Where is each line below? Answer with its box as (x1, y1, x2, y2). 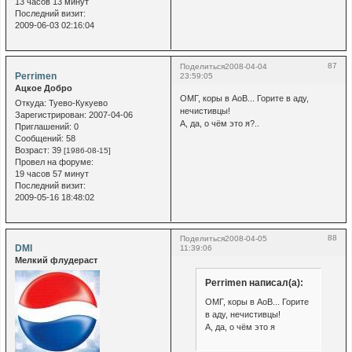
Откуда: (14, 98, 46, 108)
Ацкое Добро (14, 82, 72, 93)
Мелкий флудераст (14, 255, 97, 266)
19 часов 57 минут (14, 169, 89, 179)
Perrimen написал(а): (204, 277, 303, 289)
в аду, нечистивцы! (204, 309, 280, 319)
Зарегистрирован (14, 110, 84, 120)
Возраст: (14, 145, 49, 156)
